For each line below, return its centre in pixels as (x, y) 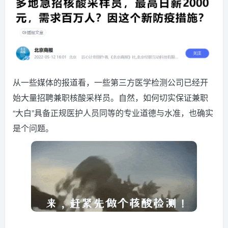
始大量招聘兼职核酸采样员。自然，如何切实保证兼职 (110, 97)
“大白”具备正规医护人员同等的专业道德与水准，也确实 (113, 112)
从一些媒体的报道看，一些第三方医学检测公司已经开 (110, 82)
